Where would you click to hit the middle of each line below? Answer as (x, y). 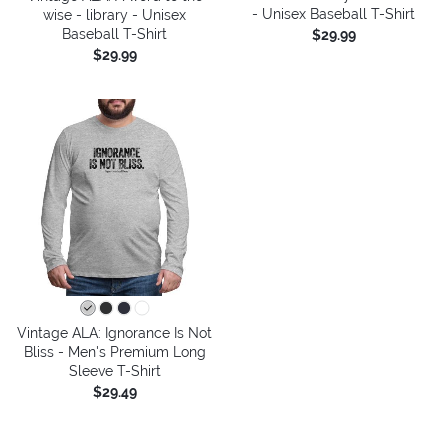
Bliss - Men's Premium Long (114, 351)
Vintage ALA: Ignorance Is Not (114, 332)
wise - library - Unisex (114, 14)
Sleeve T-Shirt (114, 370)
